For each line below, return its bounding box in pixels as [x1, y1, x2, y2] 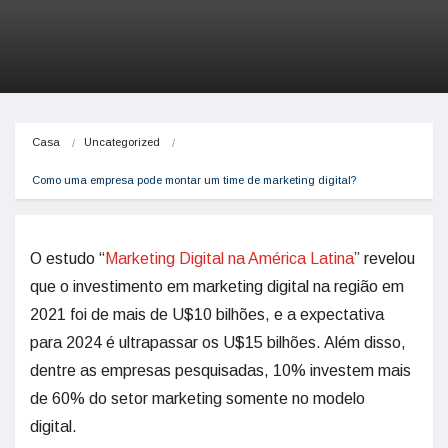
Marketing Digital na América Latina [105, 250, 354, 267]
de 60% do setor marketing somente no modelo [30, 390, 365, 407]
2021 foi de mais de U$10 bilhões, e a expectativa [30, 306, 384, 323]
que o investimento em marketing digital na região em [30, 278, 404, 295]
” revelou [354, 250, 415, 267]
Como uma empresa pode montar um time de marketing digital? [32, 174, 356, 186]
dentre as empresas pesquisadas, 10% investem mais [30, 362, 411, 379]
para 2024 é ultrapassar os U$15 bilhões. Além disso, [30, 334, 406, 351]
